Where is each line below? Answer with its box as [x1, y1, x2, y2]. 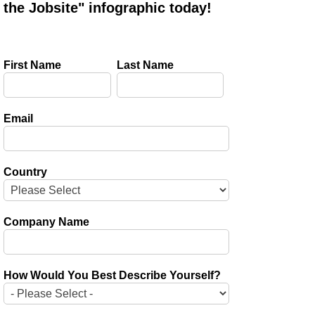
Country [4, 166, 48, 179]
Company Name [4, 216, 90, 229]
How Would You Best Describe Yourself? [4, 269, 221, 282]
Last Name [116, 59, 174, 72]
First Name [4, 59, 62, 72]
